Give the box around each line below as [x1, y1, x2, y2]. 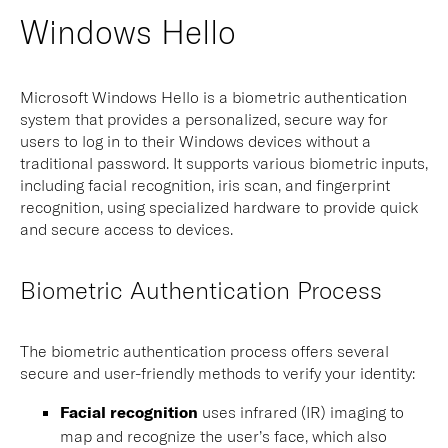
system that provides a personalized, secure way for [20, 109, 388, 128]
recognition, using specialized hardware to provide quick [20, 197, 419, 216]
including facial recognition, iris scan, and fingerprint [20, 175, 390, 194]
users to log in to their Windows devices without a [20, 131, 371, 150]
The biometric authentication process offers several [20, 341, 389, 360]
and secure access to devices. [20, 219, 233, 238]
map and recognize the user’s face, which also [60, 426, 387, 445]
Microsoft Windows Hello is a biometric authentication [20, 87, 407, 106]
